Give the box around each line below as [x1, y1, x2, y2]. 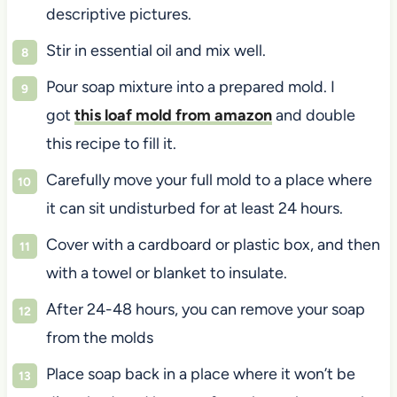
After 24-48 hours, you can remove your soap [45, 299, 365, 319]
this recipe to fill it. [45, 133, 176, 153]
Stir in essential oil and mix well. [45, 40, 266, 60]
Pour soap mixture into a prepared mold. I [45, 76, 335, 97]
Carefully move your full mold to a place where [45, 169, 372, 190]
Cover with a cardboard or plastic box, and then [45, 234, 380, 254]
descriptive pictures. [45, 4, 191, 24]
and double [271, 105, 355, 125]
